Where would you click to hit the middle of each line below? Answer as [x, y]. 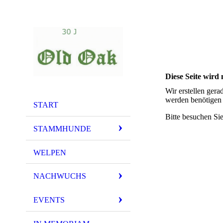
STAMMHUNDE [62, 128]
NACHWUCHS [60, 176]
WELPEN [50, 152]
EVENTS [49, 200]
